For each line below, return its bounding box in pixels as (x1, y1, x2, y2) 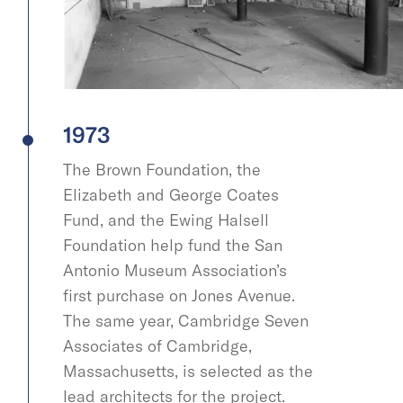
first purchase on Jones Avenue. (63, 284, 295, 306)
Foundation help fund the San (63, 234, 282, 255)
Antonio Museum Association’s (63, 259, 287, 281)
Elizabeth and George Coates (63, 184, 279, 205)
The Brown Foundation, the (63, 158, 261, 180)
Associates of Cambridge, (63, 335, 252, 356)
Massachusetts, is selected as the (63, 360, 313, 381)
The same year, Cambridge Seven (63, 309, 309, 331)
